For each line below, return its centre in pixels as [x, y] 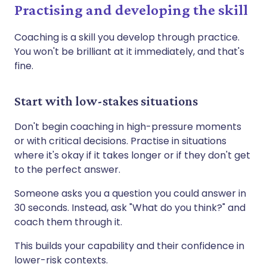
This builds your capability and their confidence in [129, 246]
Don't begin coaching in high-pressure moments [128, 126]
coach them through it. [68, 222]
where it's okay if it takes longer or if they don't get [132, 155]
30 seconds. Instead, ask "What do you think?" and [130, 207]
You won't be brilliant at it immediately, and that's [129, 51]
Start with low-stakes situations [106, 101]
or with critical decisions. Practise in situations [120, 141]
